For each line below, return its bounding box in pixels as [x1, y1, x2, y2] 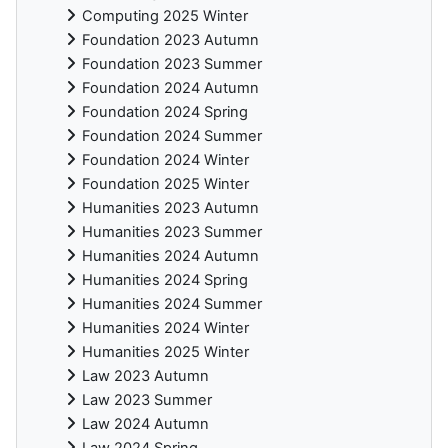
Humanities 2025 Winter [82, 343, 249, 362]
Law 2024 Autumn [82, 415, 209, 434]
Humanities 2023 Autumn [82, 199, 259, 218]
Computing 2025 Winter [82, 7, 248, 26]
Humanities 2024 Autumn [82, 247, 259, 266]
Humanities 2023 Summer [82, 223, 262, 242]
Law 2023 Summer [82, 391, 212, 410]
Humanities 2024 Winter [82, 319, 249, 338]
